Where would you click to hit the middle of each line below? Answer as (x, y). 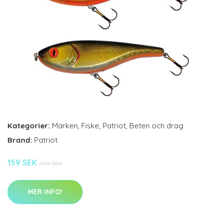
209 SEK (51, 163)
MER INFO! (45, 192)
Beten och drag (156, 126)
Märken (65, 126)
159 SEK (23, 163)
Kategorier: (29, 126)
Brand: (21, 140)
